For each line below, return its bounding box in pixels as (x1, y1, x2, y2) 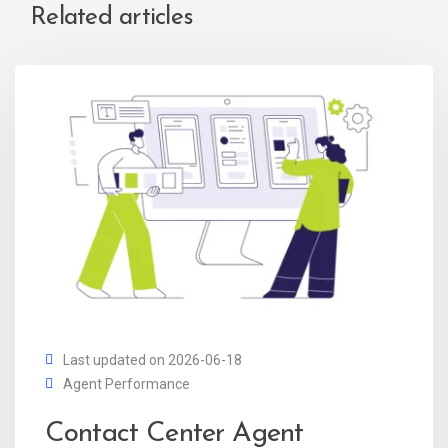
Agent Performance (63, 375, 190, 392)
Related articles (30, 5, 193, 31)
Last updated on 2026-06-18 (63, 351, 242, 368)
